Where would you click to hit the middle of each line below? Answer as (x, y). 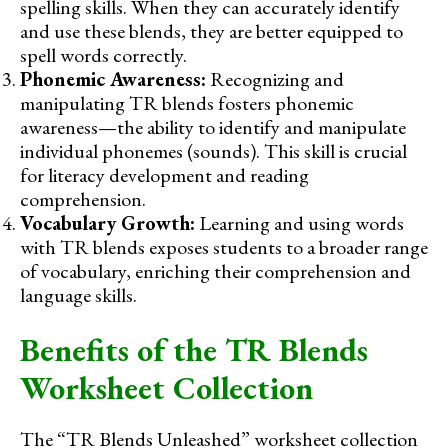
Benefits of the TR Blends (194, 350)
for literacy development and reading (164, 175)
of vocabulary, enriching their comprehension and (215, 271)
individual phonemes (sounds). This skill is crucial (213, 151)
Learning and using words (299, 223)
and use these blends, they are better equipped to (211, 31)
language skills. (78, 295)
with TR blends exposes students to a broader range (224, 247)
